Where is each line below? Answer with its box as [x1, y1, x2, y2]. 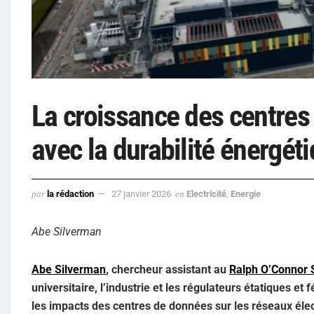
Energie [231, 188, 261, 199]
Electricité [186, 188, 226, 199]
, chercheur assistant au [106, 262, 229, 276]
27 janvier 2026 [111, 188, 171, 199]
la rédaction [47, 188, 94, 199]
